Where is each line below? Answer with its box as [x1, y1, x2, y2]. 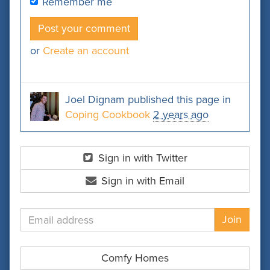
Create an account [43, 44, 129, 57]
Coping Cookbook [65, 108, 150, 121]
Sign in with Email [98, 174, 185, 187]
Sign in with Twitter [95, 151, 188, 165]
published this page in [125, 93, 231, 106]
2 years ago [153, 108, 209, 121]
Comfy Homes [101, 251, 169, 265]
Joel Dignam [65, 93, 125, 106]
